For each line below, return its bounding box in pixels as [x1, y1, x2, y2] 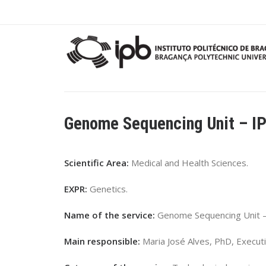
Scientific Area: [64, 157, 131, 169]
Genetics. [90, 183, 128, 195]
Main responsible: [64, 235, 140, 247]
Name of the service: [64, 209, 157, 221]
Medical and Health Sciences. [131, 157, 248, 169]
